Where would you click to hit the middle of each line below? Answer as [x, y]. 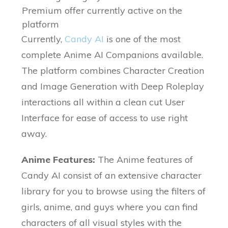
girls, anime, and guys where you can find [110, 207]
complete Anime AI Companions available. [112, 55]
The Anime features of [144, 160]
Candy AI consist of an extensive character [112, 176]
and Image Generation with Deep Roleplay [113, 87]
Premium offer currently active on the [102, 11]
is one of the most [144, 39]
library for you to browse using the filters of [114, 191]
